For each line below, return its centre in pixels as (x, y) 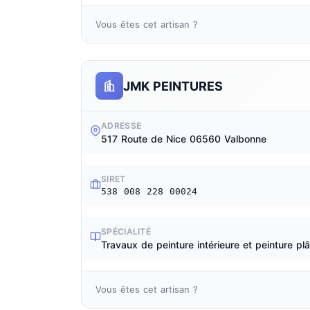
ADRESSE (121, 126)
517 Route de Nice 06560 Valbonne (184, 139)
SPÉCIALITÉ (126, 231)
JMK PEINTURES (173, 86)
